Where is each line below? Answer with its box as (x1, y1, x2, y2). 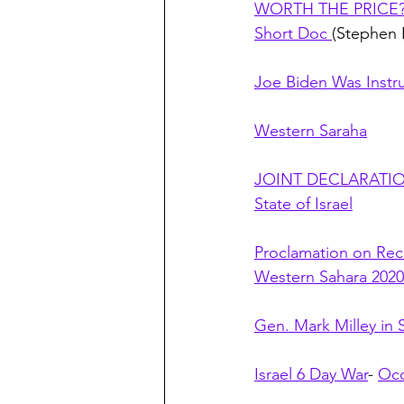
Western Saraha (254, 121, 367, 142)
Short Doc (254, 23, 332, 44)
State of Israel (254, 194, 353, 215)
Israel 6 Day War (254, 364, 368, 385)
